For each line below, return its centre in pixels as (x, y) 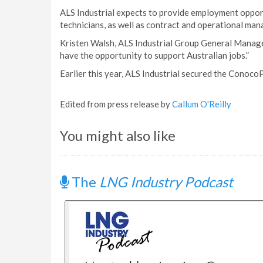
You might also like (118, 135)
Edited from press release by (116, 104)
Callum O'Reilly (202, 104)
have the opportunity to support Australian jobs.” (154, 55)
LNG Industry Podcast (166, 182)
